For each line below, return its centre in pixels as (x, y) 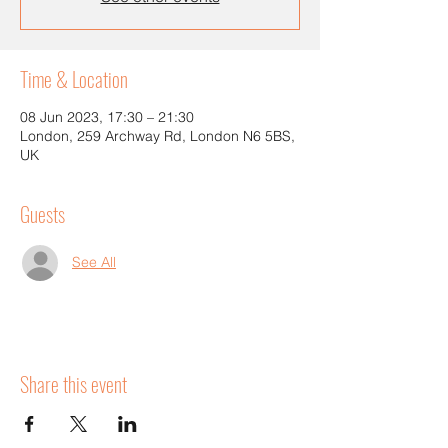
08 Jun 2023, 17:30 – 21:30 (107, 116)
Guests (42, 213)
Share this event (73, 383)
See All (94, 262)
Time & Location (74, 78)
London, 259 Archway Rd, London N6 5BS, (157, 135)
